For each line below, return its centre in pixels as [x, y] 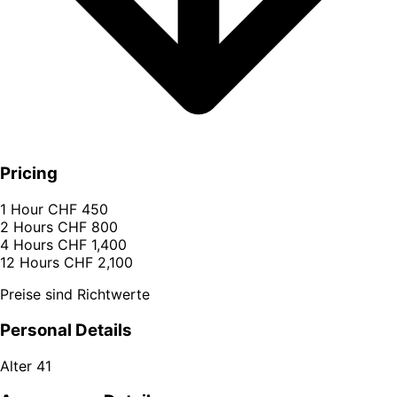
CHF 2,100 [98, 263]
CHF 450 [78, 210]
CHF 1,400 [92, 245]
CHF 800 [88, 227]
